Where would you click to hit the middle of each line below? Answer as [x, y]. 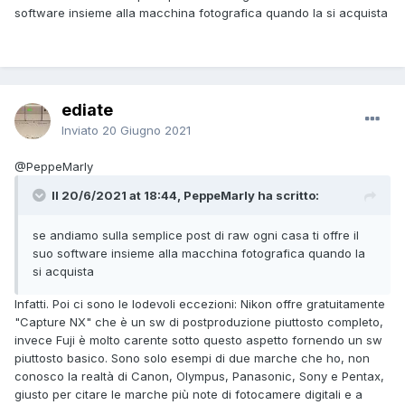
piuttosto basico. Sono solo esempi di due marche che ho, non [192, 358]
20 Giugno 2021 [146, 131]
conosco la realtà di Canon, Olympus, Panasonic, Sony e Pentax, [199, 377]
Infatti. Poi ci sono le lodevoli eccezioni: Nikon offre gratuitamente [200, 304]
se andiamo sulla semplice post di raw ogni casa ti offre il [196, 235]
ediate [87, 110]
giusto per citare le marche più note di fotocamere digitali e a [188, 395]
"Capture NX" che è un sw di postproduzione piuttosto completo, [199, 322]
